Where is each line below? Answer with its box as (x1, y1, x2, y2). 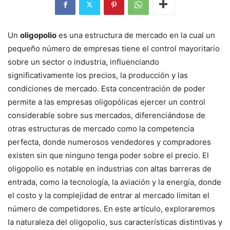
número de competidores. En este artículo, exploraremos (8, 203, 215, 214)
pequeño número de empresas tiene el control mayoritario (8, 43, 220, 53)
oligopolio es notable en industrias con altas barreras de (8, 163, 212, 174)
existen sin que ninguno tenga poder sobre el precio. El (8, 150, 209, 160)
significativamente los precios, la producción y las (8, 70, 188, 80)
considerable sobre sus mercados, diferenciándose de (8, 110, 205, 120)
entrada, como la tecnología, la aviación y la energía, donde (8, 177, 221, 187)
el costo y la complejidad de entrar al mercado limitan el (8, 190, 209, 200)
